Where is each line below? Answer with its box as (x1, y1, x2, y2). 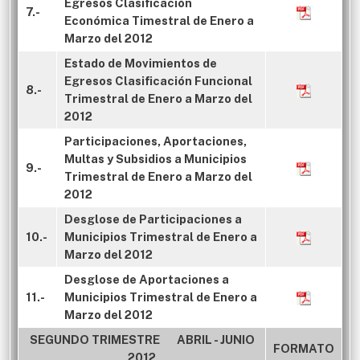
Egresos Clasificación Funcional (64, 74, 252, 88)
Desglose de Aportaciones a (64, 272, 229, 286)
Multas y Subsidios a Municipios (64, 152, 247, 166)
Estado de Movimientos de (64, 56, 217, 70)
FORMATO (273, 342, 334, 355)
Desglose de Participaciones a (64, 212, 242, 226)
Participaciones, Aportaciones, (64, 134, 247, 148)
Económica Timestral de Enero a (64, 14, 254, 27)
